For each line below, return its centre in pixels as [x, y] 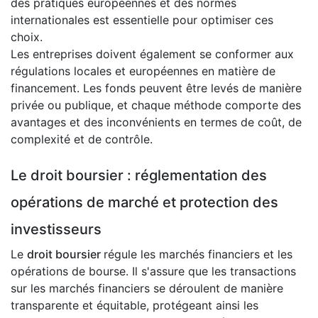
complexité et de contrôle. [82, 139]
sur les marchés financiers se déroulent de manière [147, 289]
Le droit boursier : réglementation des [139, 176]
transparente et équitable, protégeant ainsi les [135, 306]
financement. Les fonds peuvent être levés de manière [156, 88]
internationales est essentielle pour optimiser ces [142, 20]
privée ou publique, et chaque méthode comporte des [156, 105]
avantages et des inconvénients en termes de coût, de [156, 122]
